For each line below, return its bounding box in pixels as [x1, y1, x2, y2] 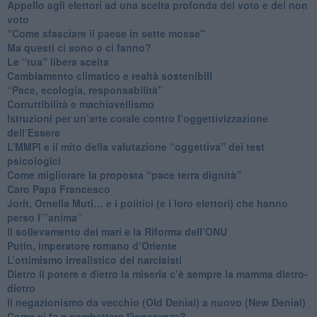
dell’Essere [6, 125, 60, 139]
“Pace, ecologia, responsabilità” [6, 82, 163, 97]
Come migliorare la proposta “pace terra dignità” [6, 167, 241, 182]
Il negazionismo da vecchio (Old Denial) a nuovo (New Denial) [6, 294, 306, 309]
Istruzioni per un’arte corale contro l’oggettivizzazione [6, 110, 268, 125]
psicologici [6, 153, 61, 168]
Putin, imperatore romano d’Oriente [6, 238, 177, 253]
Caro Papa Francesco [6, 181, 110, 196]
